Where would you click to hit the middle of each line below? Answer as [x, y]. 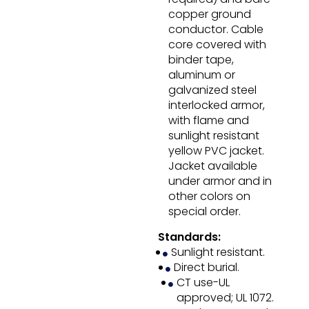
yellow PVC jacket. [216, 151]
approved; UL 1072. [225, 298]
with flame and [208, 121]
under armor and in [220, 181]
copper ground [209, 14]
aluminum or [201, 75]
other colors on [209, 197]
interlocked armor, [216, 106]
